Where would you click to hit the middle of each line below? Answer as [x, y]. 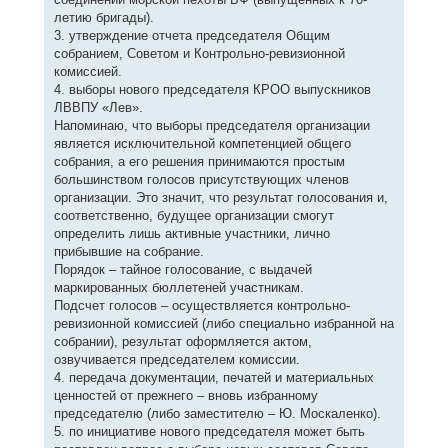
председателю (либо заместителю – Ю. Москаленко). [217, 413]
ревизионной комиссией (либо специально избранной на [223, 323]
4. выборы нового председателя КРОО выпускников [212, 89]
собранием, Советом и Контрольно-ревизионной [199, 53]
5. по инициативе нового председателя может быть [209, 431]
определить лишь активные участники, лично [191, 233]
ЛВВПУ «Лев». [98, 107]
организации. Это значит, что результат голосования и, [220, 197]
